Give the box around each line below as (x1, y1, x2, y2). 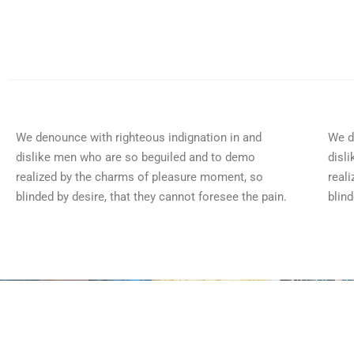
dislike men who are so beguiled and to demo (16, 149, 255, 164)
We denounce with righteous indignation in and (16, 130, 262, 145)
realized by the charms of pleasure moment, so (16, 169, 263, 184)
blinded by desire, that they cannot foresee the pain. (16, 189, 287, 204)
